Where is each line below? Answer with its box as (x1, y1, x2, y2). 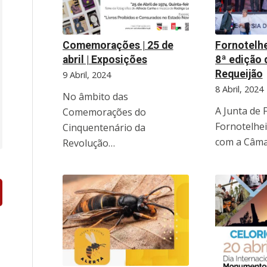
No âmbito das (62, 89, 128, 103)
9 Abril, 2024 (62, 69, 111, 80)
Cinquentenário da (62, 120, 145, 134)
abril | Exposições (62, 53, 147, 66)
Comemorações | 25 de (62, 39, 173, 51)
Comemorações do (62, 105, 146, 119)
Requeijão (215, 67, 263, 80)
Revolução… (62, 136, 115, 150)
